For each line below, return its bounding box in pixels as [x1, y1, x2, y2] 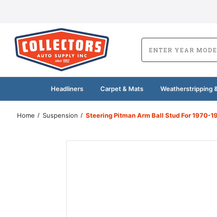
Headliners [50, 84, 83, 93]
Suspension [42, 111, 78, 119]
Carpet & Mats [100, 84, 143, 93]
